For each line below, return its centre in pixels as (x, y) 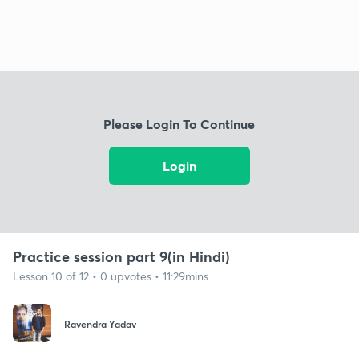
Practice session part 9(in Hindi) (121, 256)
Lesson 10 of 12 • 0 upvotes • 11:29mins (111, 276)
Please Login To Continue (179, 124)
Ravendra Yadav (100, 324)
